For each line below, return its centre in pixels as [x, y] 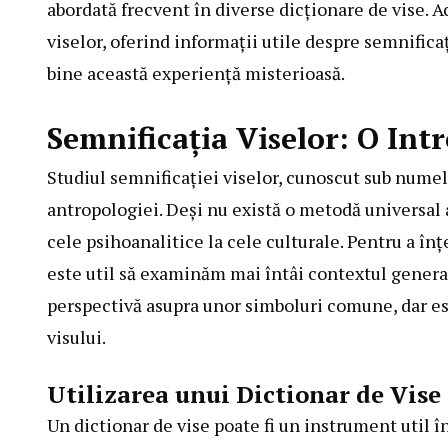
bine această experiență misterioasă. [196, 73]
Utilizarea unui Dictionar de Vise [244, 394]
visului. [76, 337]
